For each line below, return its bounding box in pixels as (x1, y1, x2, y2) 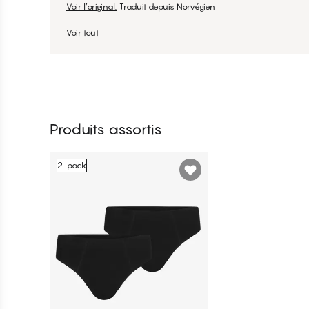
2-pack (57, 159, 86, 170)
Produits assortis (50, 120, 162, 138)
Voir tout (66, 27, 99, 38)
